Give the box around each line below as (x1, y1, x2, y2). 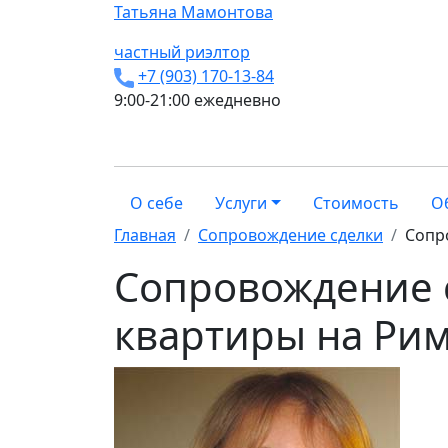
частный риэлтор (114, 41, 250, 63)
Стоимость (312, 192, 399, 214)
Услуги (215, 192, 267, 214)
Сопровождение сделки (198, 224, 383, 246)
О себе (130, 192, 183, 214)
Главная (114, 224, 176, 246)
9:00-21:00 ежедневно (114, 89, 281, 111)
